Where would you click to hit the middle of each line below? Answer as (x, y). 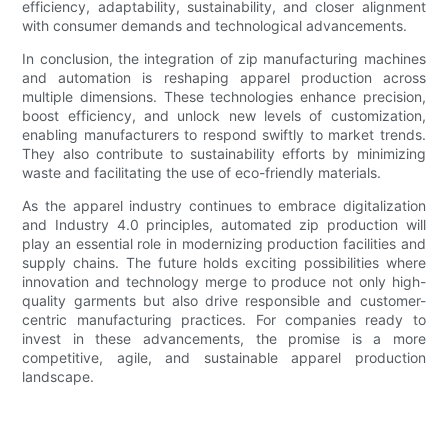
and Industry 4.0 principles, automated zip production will (224, 225)
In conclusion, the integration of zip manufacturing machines (224, 59)
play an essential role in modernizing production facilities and (224, 244)
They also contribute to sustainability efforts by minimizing (224, 154)
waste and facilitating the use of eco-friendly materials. (202, 173)
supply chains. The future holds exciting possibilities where (224, 263)
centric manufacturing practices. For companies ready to (224, 320)
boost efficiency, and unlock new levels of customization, (224, 116)
